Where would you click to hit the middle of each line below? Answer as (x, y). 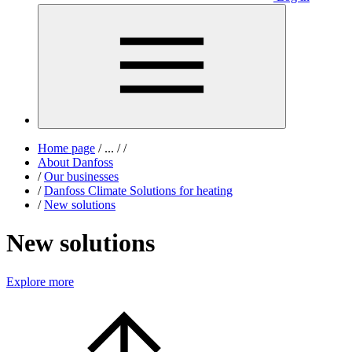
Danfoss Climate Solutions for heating (138, 191)
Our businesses (81, 176)
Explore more (40, 281)
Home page (66, 148)
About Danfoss (75, 162)
